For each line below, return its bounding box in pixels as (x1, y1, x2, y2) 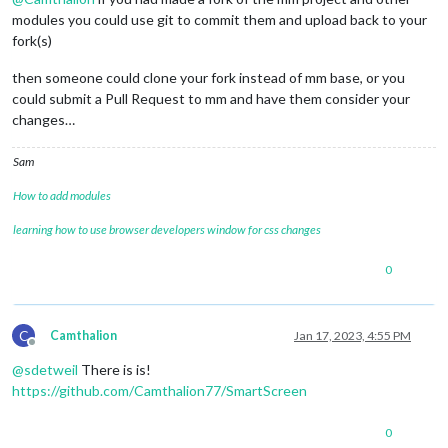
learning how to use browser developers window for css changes (13, 222, 321, 238)
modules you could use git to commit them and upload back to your (12, 11, 427, 29)
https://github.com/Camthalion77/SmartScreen (12, 382, 307, 400)
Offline (31, 342, 69, 358)
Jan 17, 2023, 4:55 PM (294, 328, 411, 344)
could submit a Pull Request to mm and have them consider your (12, 90, 410, 108)
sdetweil (24, 361, 78, 379)
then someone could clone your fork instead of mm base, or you (12, 69, 405, 87)
